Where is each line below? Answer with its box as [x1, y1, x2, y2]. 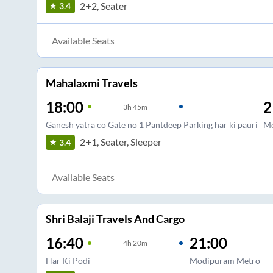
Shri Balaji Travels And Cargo [45, 212, 185, 226]
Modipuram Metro [189, 255, 260, 266]
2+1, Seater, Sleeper [79, 136, 161, 148]
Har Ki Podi [45, 255, 90, 266]
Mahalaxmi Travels [45, 76, 138, 90]
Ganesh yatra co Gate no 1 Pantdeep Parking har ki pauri [45, 119, 258, 130]
